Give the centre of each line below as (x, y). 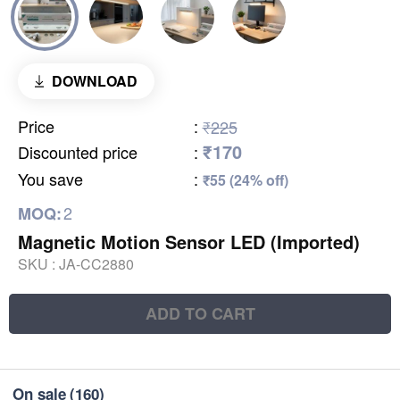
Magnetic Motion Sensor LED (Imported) (189, 241)
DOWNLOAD (94, 80)
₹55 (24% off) (245, 179)
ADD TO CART (200, 313)
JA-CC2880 (96, 263)
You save (50, 178)
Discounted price (78, 151)
